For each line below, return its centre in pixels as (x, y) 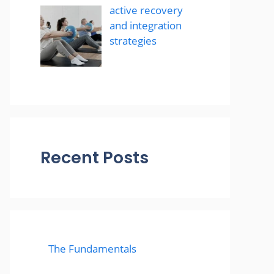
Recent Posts (94, 158)
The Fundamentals (92, 249)
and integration (145, 26)
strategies (133, 41)
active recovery (146, 10)
